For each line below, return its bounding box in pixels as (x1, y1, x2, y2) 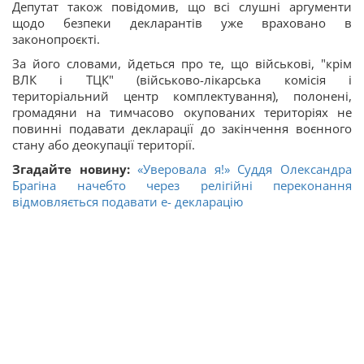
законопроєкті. (12, 31, 100, 47)
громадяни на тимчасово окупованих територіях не (12, 104, 352, 120)
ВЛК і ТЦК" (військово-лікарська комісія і (12, 71, 352, 88)
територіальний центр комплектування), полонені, (12, 88, 352, 104)
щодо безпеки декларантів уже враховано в (12, 15, 352, 31)
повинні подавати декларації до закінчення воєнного (12, 120, 352, 136)
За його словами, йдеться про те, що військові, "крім (12, 55, 352, 71)
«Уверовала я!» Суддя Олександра (137, 161, 353, 177)
